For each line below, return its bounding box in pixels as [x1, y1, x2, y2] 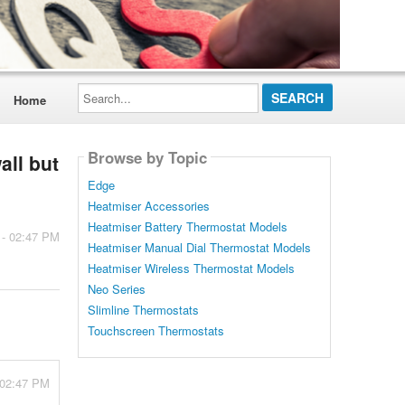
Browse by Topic [87, 146, 207, 168]
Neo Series [87, 280, 146, 298]
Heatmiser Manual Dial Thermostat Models [87, 239, 311, 257]
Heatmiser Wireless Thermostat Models [87, 259, 295, 278]
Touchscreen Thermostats [87, 322, 224, 340]
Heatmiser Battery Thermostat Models [87, 218, 287, 236]
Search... [76, 80, 125, 98]
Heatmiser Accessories [87, 197, 210, 215]
